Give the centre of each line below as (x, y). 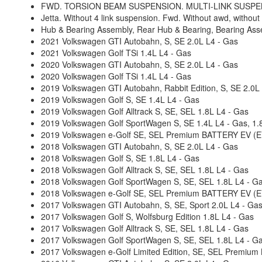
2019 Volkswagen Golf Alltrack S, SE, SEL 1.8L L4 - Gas (145, 111)
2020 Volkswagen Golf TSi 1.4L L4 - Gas (116, 76)
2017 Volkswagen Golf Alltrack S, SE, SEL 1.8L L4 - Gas (145, 228)
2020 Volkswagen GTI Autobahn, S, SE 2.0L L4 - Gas (139, 64)
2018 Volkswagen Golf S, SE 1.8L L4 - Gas (120, 158)
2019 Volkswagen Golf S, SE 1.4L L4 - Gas (120, 99)
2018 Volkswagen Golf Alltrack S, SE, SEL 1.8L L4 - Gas (145, 170)
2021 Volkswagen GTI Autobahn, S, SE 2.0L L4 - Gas (139, 41)
